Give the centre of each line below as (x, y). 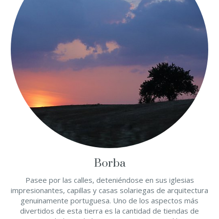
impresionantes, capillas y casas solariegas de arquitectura (109, 190)
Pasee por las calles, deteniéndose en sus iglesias (109, 180)
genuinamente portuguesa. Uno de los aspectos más (109, 200)
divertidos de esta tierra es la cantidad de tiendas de (109, 211)
